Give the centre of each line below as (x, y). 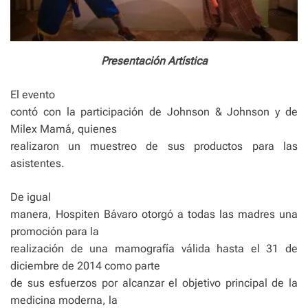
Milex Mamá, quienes (64, 129)
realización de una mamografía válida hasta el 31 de (154, 249)
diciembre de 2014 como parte (85, 266)
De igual (31, 197)
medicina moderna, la (64, 300)
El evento (33, 95)
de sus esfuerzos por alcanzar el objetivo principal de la (154, 283)
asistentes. (37, 163)
